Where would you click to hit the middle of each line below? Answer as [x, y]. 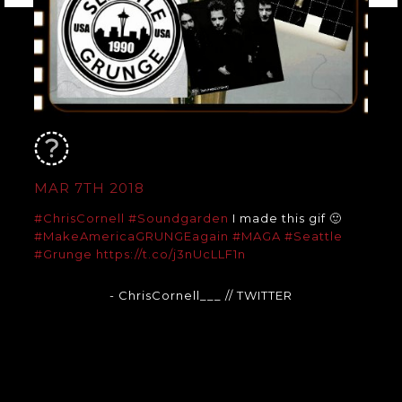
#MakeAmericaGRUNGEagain [131, 236]
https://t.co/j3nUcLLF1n [170, 254]
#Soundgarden [178, 218]
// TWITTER [258, 296]
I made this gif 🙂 [285, 218]
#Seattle [313, 236]
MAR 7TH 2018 [89, 188]
